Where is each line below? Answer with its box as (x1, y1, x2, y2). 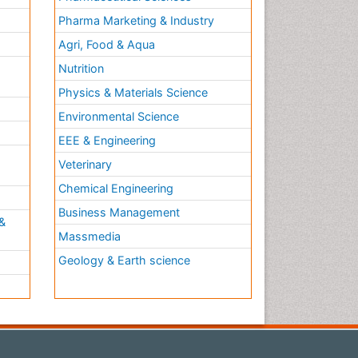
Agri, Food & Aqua (58, 38, 155, 52)
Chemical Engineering (58, 181, 173, 196)
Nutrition (58, 62, 104, 76)
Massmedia (58, 229, 121, 244)
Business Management (58, 205, 180, 220)
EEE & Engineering (58, 133, 156, 148)
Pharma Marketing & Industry (58, 14, 214, 28)
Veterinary (58, 157, 112, 172)
